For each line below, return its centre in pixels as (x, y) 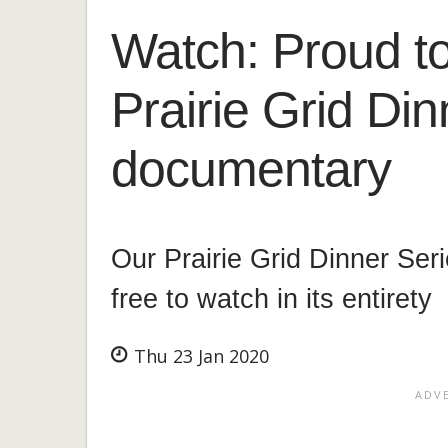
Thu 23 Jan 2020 (199, 356)
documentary (251, 168)
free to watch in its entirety (271, 298)
